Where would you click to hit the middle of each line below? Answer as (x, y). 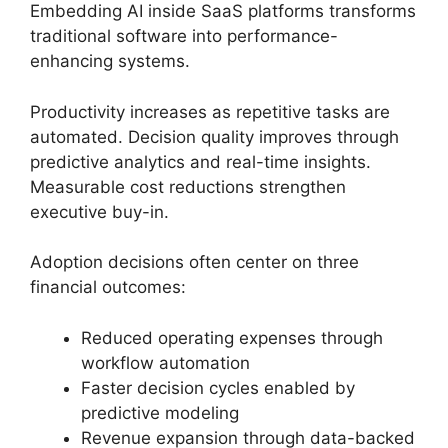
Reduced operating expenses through (232, 337)
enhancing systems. (110, 61)
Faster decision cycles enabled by (218, 387)
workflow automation (165, 362)
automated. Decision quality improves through (214, 136)
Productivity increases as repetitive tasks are (210, 111)
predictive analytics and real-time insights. (200, 161)
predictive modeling (160, 412)
